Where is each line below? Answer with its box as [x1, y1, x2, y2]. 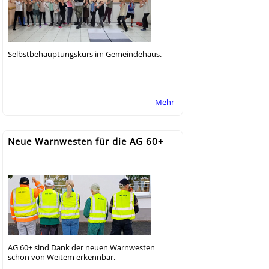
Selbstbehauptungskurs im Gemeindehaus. [8, 48, 162, 59]
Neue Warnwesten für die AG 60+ [8, 134, 164, 147]
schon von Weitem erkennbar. [8, 251, 115, 262]
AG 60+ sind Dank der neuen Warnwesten [8, 241, 155, 253]
